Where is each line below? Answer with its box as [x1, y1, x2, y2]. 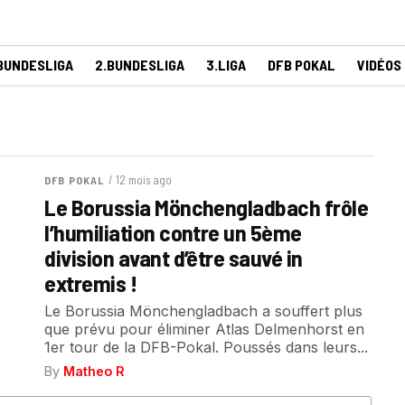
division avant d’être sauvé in [44, 243, 303, 271]
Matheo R [63, 363, 126, 379]
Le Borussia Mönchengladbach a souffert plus [44, 302, 363, 320]
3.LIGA [206, 56, 246, 73]
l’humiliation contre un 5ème [44, 218, 302, 246]
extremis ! [44, 268, 137, 297]
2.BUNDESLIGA [95, 56, 184, 73]
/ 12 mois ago [108, 173, 173, 187]
